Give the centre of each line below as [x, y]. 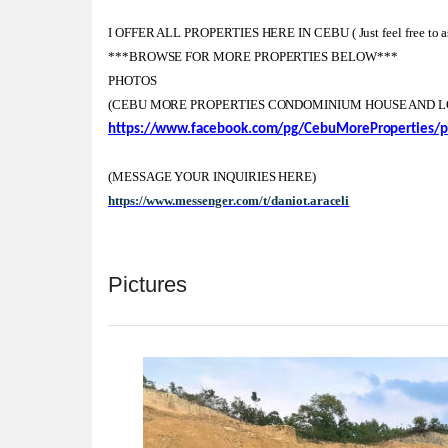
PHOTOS [134, 80]
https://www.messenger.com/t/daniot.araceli [229, 200]
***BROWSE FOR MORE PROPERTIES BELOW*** [254, 56]
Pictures [147, 285]
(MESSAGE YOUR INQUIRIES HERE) [214, 176]
